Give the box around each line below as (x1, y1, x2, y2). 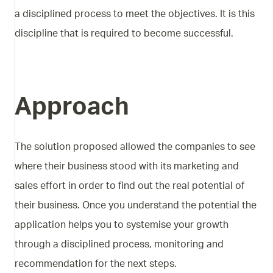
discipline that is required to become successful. (15, 29, 233, 38)
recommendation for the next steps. (15, 259, 177, 269)
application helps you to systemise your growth (15, 220, 229, 230)
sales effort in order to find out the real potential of (15, 181, 244, 191)
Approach (15, 95, 129, 119)
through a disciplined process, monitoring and (15, 239, 224, 249)
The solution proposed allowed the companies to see (15, 142, 255, 152)
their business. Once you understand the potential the (15, 200, 257, 210)
